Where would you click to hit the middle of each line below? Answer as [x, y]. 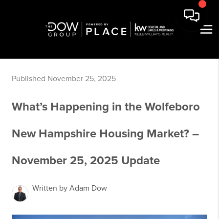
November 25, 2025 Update [86, 161]
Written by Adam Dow [70, 188]
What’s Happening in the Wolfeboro [106, 107]
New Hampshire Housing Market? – [105, 134]
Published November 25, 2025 [64, 79]
